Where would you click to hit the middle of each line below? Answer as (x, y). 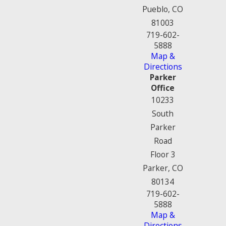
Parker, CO (163, 168)
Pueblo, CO (163, 9)
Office (163, 88)
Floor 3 (163, 154)
